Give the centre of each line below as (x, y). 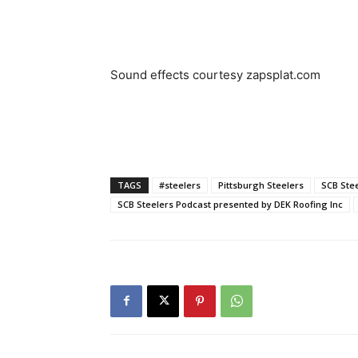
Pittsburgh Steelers (261, 185)
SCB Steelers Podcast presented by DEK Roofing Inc (230, 204)
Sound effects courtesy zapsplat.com (215, 74)
